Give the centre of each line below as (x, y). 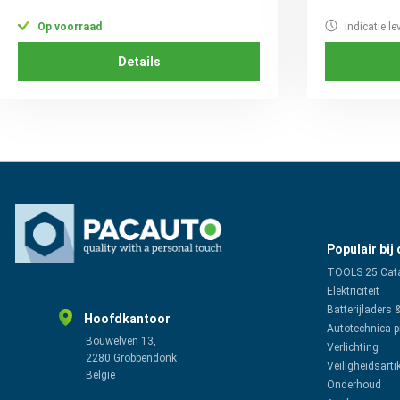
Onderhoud (354, 385)
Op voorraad (68, 26)
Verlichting (353, 347)
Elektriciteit (353, 291)
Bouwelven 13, (121, 342)
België (100, 375)
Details (139, 61)
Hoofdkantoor (128, 319)
